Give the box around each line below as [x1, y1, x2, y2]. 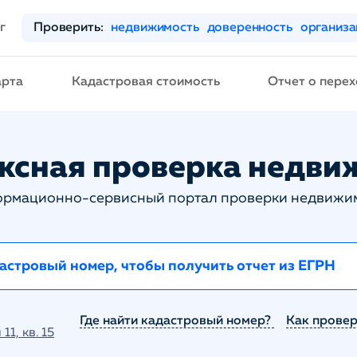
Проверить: [33, 22, 104, 34]
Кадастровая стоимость [71, 76, 220, 88]
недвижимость [111, 22, 199, 34]
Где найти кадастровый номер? [80, 315, 274, 328]
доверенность [206, 22, 292, 34]
